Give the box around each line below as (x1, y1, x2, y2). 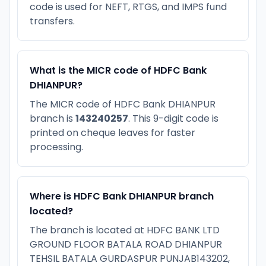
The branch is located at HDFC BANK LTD (30, 223, 220, 237)
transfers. (30, 14, 75, 28)
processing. (30, 140, 83, 154)
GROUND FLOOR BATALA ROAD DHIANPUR (30, 237, 222, 251)
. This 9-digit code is (128, 111, 218, 125)
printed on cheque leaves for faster (30, 125, 195, 140)
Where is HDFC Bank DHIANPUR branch (30, 189, 214, 203)
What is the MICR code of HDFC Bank (30, 63, 207, 77)
